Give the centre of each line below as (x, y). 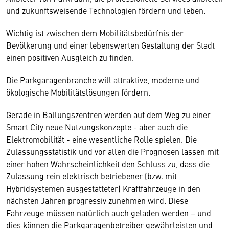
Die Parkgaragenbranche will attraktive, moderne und (103, 80)
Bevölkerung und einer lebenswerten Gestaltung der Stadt (110, 45)
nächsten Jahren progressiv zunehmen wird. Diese (97, 200)
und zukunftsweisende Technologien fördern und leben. (106, 10)
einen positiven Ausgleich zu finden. (70, 57)
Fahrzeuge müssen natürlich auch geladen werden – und (109, 213)
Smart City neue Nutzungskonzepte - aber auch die (97, 127)
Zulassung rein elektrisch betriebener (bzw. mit (91, 176)
